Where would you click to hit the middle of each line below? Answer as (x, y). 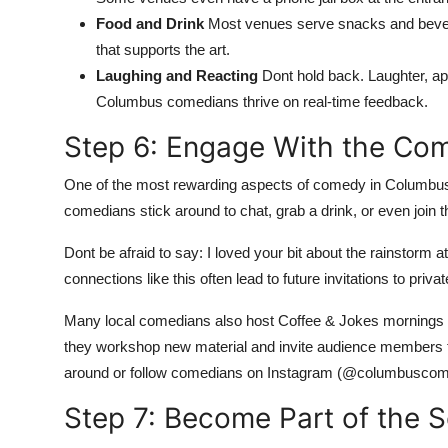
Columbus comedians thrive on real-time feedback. (262, 101)
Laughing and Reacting (177, 75)
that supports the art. (163, 49)
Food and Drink (150, 23)
